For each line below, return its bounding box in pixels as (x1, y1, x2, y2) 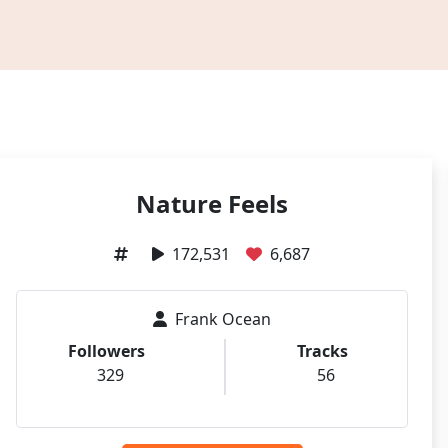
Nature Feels (136, 187, 288, 220)
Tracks (296, 340, 348, 362)
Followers (68, 340, 146, 362)
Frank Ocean (175, 308, 271, 330)
